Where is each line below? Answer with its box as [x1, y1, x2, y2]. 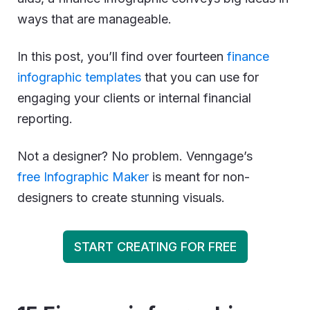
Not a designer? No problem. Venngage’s [17, 148, 253, 163]
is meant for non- [149, 169, 250, 184]
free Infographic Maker [17, 169, 149, 184]
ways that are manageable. [17, 11, 172, 26]
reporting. [17, 111, 73, 126]
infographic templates [17, 69, 141, 84]
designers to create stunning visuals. [17, 190, 225, 205]
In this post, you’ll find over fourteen [17, 48, 227, 64]
